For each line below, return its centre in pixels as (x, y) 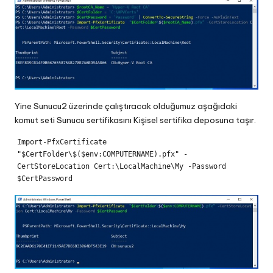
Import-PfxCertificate (62, 142)
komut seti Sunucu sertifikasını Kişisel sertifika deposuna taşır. (135, 120)
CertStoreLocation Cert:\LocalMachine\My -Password (121, 166)
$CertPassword (44, 178)
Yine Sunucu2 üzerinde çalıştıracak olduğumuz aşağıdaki (126, 106)
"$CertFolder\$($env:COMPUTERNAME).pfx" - (102, 154)
